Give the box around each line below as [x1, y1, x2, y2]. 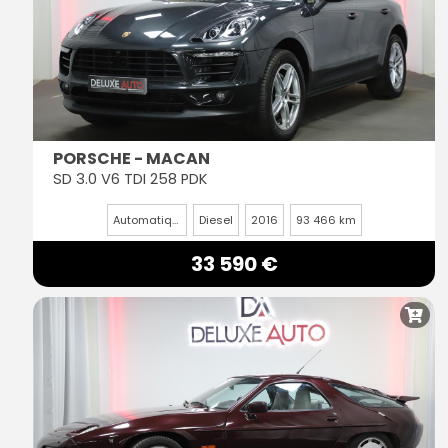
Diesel [198, 212, 233, 229]
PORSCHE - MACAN [53, 147, 210, 171]
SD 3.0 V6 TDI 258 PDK [53, 169, 207, 190]
